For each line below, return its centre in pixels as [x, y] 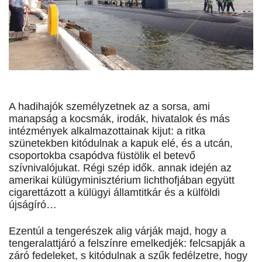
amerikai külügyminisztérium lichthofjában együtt [122, 180]
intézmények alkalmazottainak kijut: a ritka [107, 131]
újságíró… [33, 205]
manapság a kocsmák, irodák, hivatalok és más [119, 119]
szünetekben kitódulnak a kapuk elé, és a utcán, [121, 144]
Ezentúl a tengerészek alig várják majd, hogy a [118, 231]
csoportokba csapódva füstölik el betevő [102, 156]
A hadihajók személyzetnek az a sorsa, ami [109, 107]
